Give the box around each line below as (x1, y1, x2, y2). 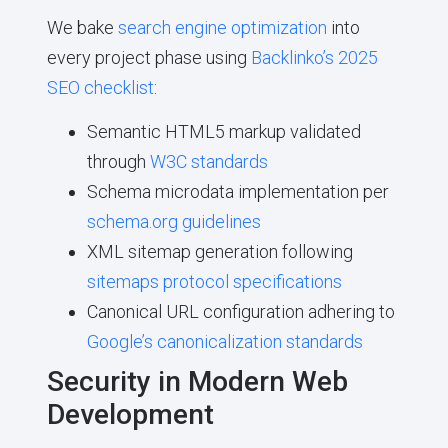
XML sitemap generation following (86, 241, 353, 263)
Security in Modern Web (46, 365, 348, 399)
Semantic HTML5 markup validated (86, 121, 361, 143)
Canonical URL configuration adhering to (86, 301, 395, 323)
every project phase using (46, 46, 251, 68)
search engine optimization (117, 16, 327, 38)
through (86, 151, 150, 173)
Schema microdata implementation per (86, 181, 389, 203)
